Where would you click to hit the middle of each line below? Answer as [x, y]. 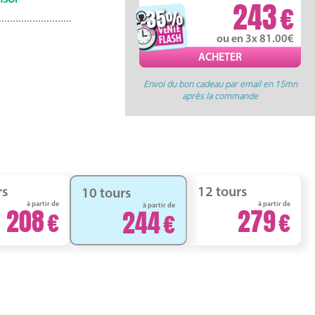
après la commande [220, 96]
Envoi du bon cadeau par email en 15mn [220, 84]
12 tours [222, 193]
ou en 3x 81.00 [255, 39]
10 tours [106, 194]
